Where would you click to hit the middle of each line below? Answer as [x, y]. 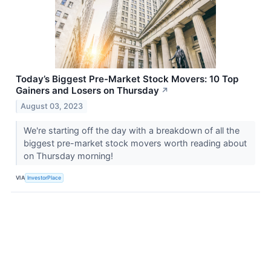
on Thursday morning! [69, 156]
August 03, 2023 [52, 106]
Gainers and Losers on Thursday [87, 91]
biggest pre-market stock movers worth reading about [135, 143]
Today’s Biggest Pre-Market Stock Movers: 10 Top [127, 79]
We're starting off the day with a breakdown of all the [131, 131]
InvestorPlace [44, 177]
